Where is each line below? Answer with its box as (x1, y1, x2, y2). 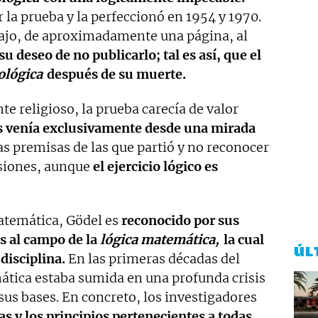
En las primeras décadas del (65, 251, 240, 268)
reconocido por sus (121, 212, 239, 229)
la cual (220, 231, 267, 248)
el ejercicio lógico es (93, 158, 218, 175)
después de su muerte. (43, 66, 186, 83)
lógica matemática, (100, 231, 219, 248)
